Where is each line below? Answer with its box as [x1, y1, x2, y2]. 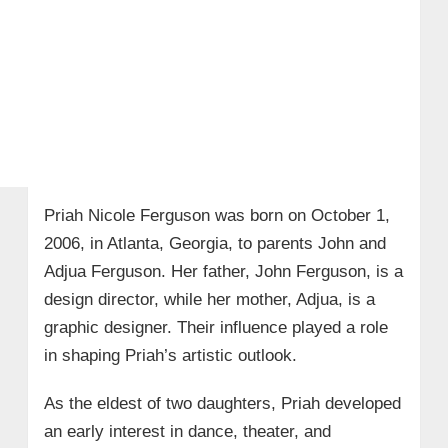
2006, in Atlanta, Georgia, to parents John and [43, 234, 386, 254]
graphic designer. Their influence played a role [43, 318, 388, 338]
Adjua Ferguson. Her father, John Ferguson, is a [43, 262, 403, 282]
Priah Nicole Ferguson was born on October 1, [43, 206, 390, 226]
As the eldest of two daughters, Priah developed [43, 394, 401, 414]
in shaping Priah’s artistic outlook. [43, 346, 297, 366]
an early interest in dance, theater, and [43, 422, 331, 442]
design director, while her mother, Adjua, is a [43, 290, 375, 310]
